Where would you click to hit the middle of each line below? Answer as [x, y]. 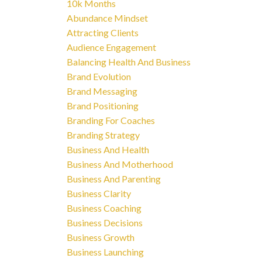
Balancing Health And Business [128, 62]
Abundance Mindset [107, 18]
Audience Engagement [111, 47]
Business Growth [100, 237]
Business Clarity [99, 194]
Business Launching [105, 252]
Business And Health [108, 150]
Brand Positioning [102, 106]
